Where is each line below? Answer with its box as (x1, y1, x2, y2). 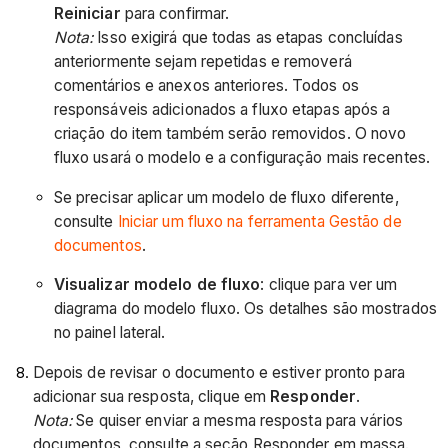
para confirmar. (120, 4, 230, 24)
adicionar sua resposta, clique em (32, 386, 271, 406)
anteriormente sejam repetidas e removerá (53, 52, 352, 72)
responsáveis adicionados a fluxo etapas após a (53, 100, 391, 120)
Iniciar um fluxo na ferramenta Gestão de (117, 211, 402, 231)
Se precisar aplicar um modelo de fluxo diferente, (53, 187, 399, 207)
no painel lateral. (53, 323, 166, 343)
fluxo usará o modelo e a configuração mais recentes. (53, 148, 430, 168)
